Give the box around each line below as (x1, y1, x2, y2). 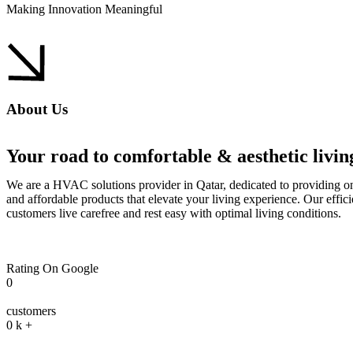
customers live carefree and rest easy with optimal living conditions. (6, 206, 341, 221)
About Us (6, 100, 68, 117)
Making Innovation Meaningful (6, 2, 162, 16)
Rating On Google (6, 262, 98, 276)
